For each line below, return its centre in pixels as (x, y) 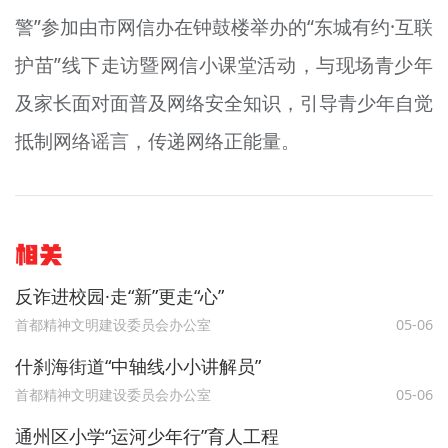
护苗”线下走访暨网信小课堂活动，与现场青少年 (224, 65)
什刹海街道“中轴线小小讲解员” (137, 365)
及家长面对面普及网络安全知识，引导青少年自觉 (224, 103)
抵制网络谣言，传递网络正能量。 (157, 141)
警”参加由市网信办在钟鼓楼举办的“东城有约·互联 (224, 27)
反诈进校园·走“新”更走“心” (119, 295)
